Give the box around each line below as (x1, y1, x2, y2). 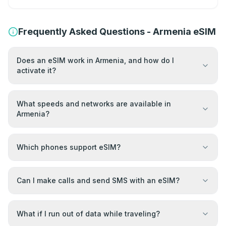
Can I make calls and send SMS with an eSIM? (17, 176, 180, 185)
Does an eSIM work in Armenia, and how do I (17, 56, 174, 65)
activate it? (17, 66, 56, 75)
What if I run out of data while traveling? (17, 209, 160, 218)
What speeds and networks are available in (17, 99, 171, 108)
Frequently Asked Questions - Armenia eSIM (18, 26, 216, 37)
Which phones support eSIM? (17, 143, 121, 152)
